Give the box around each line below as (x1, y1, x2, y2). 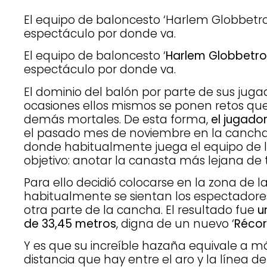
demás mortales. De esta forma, (24, 111, 211, 128)
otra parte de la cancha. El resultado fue (24, 201, 257, 218)
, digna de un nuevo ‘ (116, 215, 234, 232)
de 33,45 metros (24, 215, 116, 232)
